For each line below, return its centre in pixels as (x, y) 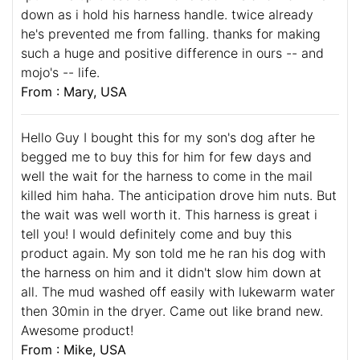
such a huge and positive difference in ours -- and (172, 53)
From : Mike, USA (74, 349)
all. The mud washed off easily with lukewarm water (178, 291)
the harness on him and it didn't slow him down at (171, 272)
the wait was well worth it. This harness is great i (169, 214)
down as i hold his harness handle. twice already (167, 14)
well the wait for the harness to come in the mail (167, 176)
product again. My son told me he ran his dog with (173, 253)
